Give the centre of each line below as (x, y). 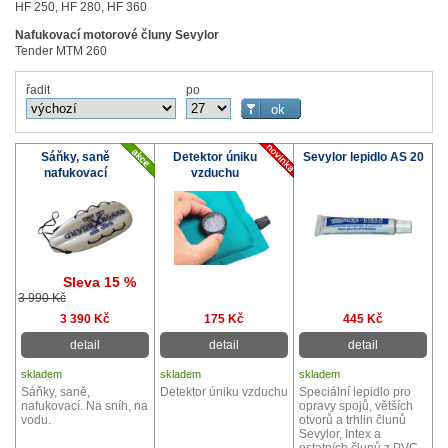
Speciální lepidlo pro (355, 391)
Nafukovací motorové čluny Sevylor (117, 34)
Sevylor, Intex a (340, 433)
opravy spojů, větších (356, 405)
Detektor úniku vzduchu (224, 391)
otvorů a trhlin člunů (352, 419)
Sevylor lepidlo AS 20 (363, 156)
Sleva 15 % (99, 281)
